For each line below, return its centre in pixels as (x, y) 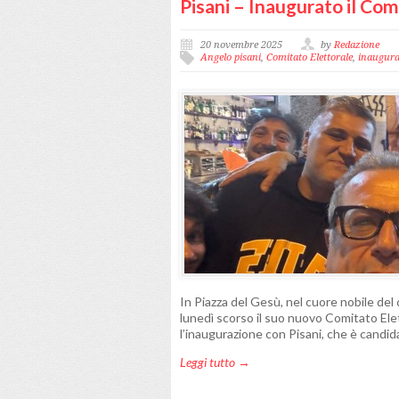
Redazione (357, 45)
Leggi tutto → (215, 362)
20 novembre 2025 (241, 45)
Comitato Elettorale (309, 57)
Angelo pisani (231, 57)
